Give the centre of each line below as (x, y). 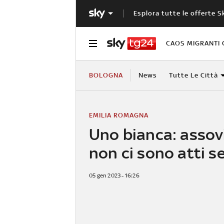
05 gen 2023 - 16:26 (114, 175)
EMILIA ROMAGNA (119, 115)
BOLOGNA (106, 75)
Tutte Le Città (193, 75)
